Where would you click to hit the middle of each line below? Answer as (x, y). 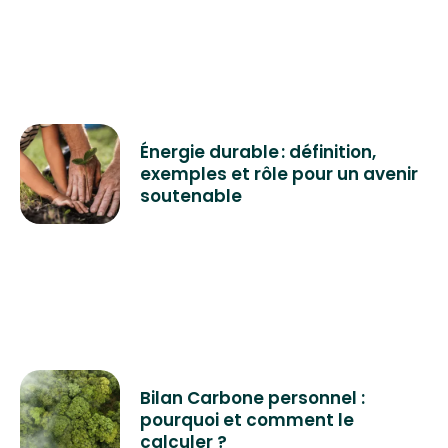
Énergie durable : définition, (258, 152)
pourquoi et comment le (247, 420)
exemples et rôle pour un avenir (279, 174)
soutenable (191, 196)
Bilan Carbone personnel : (252, 398)
